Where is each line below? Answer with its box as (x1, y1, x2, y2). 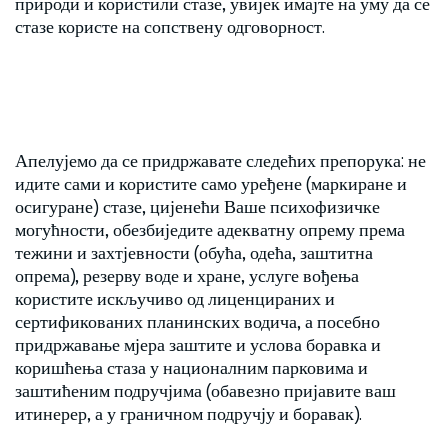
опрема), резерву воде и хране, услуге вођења (15, 263, 359, 287)
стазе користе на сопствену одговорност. (15, 14, 325, 38)
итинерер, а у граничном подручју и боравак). (15, 401, 362, 425)
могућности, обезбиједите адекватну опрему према (15, 217, 405, 241)
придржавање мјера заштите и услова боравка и (15, 332, 381, 356)
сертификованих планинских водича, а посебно (15, 309, 380, 333)
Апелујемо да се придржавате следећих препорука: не (15, 148, 426, 172)
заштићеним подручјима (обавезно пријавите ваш (15, 378, 396, 402)
